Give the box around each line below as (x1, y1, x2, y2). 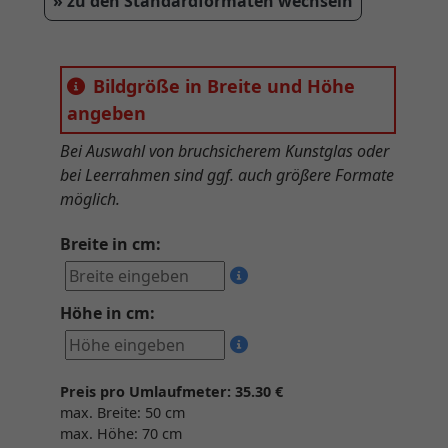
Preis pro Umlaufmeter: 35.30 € (60, 382, 283, 402)
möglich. (60, 188, 120, 211)
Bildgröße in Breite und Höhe (93, 74, 355, 99)
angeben (67, 101, 146, 126)
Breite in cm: (60, 233, 161, 256)
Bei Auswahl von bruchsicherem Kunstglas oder (60, 140, 389, 163)
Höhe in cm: (60, 302, 155, 325)
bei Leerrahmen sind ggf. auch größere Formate (60, 164, 394, 187)
